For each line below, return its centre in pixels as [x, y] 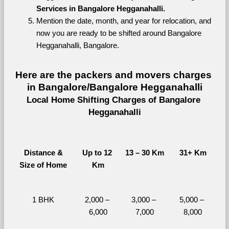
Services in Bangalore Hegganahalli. [100, 9]
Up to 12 [97, 153]
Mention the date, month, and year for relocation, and [123, 21]
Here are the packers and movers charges [113, 75]
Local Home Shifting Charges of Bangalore [113, 100]
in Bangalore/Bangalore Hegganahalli [114, 87]
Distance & [43, 153]
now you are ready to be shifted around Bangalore [119, 33]
